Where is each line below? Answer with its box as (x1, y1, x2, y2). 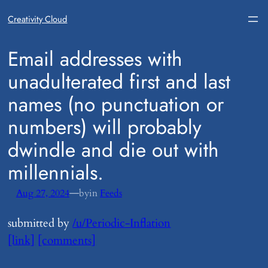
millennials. (8, 158, 104, 187)
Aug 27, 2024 (16, 186, 69, 200)
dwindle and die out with (8, 135, 220, 165)
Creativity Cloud (8, 13, 68, 26)
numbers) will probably (8, 112, 202, 142)
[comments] (38, 233, 96, 249)
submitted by (8, 215, 73, 232)
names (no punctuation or (8, 90, 224, 119)
